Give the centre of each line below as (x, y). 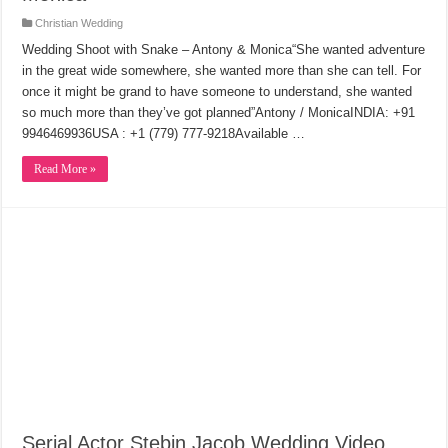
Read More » (65, 169)
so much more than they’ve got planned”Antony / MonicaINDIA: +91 (219, 113)
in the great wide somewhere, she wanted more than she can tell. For (222, 71)
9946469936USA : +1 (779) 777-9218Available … (164, 134)
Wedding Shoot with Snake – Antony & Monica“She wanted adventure (224, 50)
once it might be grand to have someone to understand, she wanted (217, 92)
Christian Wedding (79, 23)
